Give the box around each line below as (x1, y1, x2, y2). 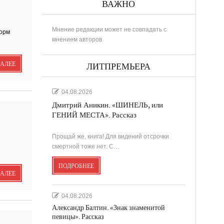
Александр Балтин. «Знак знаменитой (51, 203, 165, 212)
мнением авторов (51, 35, 102, 43)
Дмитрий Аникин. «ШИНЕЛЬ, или (51, 100, 163, 109)
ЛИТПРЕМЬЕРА (86, 61, 150, 72)
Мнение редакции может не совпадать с (51, 25, 166, 33)
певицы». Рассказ (51, 212, 104, 221)
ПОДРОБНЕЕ (58, 162, 94, 169)
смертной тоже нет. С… (51, 142, 119, 150)
